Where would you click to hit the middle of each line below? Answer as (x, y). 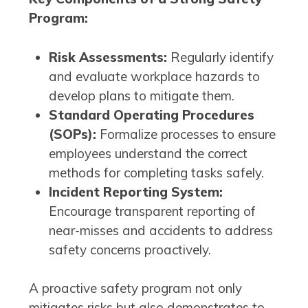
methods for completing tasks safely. (156, 172)
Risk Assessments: (108, 57)
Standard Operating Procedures (151, 114)
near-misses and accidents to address (161, 230)
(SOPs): (72, 134)
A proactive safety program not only (135, 288)
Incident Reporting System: (135, 191)
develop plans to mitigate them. (141, 95)
